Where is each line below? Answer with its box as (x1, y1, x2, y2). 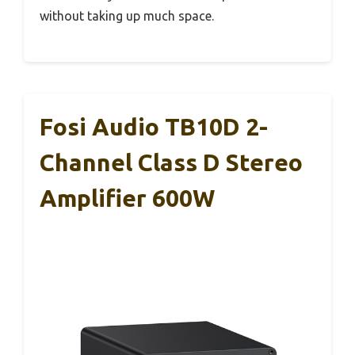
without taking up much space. (40, 9, 214, 24)
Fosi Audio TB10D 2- (40, 113, 268, 141)
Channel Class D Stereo (40, 149, 303, 177)
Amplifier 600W (40, 185, 215, 212)
